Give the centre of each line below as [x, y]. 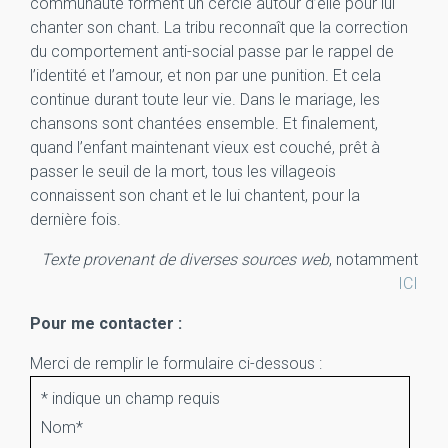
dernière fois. [75, 219]
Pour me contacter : [106, 323]
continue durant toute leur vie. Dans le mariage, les [205, 99]
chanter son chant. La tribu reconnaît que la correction [219, 27]
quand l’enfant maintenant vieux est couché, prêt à [205, 147]
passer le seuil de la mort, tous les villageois [183, 171]
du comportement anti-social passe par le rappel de [212, 51]
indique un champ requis [136, 398]
